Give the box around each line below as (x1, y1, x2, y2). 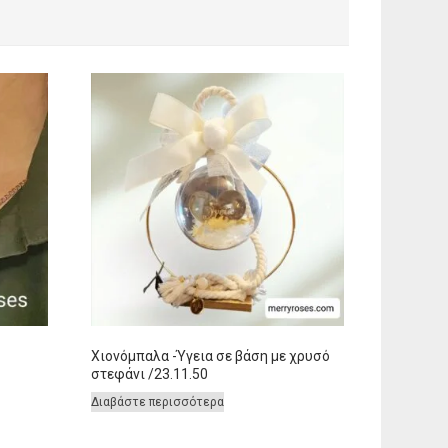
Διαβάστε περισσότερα (91, 394, 225, 409)
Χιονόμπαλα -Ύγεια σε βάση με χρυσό (91, 347, 331, 364)
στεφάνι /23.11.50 (91, 365, 209, 382)
